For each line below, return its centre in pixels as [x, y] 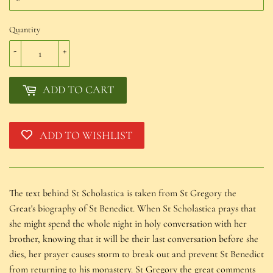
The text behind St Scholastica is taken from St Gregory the [123, 193]
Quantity [25, 29]
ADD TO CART [78, 90]
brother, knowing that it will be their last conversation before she [134, 239]
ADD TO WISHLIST [86, 135]
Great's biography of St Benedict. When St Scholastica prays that [133, 208]
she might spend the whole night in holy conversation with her [128, 223]
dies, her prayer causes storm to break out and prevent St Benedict [136, 254]
